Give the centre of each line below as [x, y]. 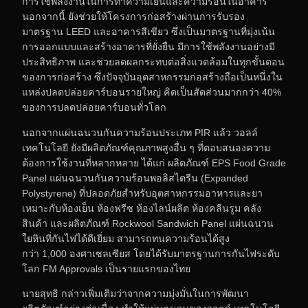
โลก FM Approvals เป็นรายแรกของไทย [106, 268]
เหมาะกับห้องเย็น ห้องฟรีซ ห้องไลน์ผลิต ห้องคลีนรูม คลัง [142, 208]
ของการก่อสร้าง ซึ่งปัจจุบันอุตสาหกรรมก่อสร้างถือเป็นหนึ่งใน [152, 77]
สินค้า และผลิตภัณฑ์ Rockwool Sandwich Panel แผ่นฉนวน [148, 223]
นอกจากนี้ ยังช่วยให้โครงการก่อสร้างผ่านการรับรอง [133, 17]
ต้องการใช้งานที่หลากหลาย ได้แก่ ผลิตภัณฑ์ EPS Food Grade [154, 163]
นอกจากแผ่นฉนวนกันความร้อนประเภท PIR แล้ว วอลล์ [140, 132]
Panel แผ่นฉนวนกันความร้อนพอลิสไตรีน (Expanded [135, 178]
